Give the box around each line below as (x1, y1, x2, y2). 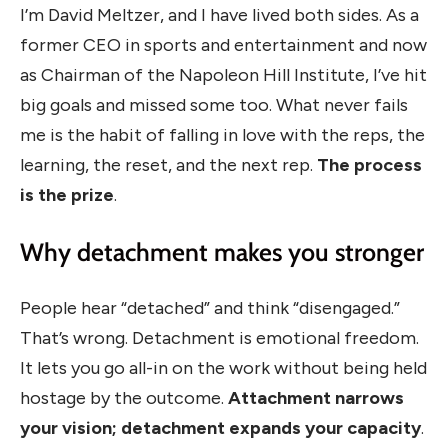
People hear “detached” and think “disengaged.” (20, 297, 400, 320)
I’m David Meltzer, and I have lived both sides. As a (20, 4, 419, 27)
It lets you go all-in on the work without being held (20, 357, 427, 380)
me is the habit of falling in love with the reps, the (20, 124, 425, 147)
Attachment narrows (228, 387, 404, 410)
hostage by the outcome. (20, 387, 228, 410)
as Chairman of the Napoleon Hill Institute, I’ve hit (20, 64, 427, 87)
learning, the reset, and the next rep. (20, 154, 317, 177)
